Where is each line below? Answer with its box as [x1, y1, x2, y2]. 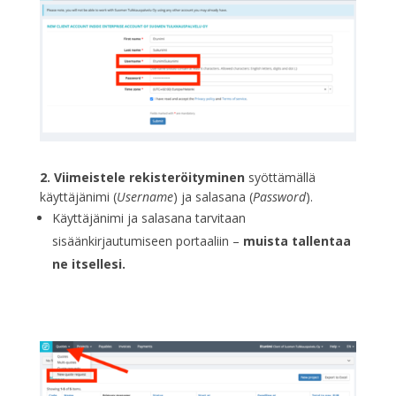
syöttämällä [244, 169, 316, 187]
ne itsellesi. [51, 255, 126, 273]
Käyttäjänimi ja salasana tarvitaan [51, 209, 246, 227]
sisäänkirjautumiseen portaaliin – [51, 232, 243, 250]
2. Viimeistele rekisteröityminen [39, 169, 245, 187]
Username [116, 188, 173, 206]
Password [252, 188, 306, 206]
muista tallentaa [242, 232, 351, 250]
